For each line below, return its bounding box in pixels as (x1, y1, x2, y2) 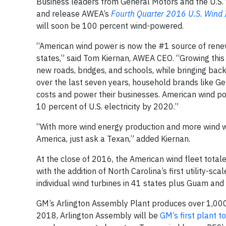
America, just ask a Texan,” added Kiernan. (36, 134, 190, 144)
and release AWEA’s (36, 9, 111, 19)
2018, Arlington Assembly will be (36, 210, 160, 220)
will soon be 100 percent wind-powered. (36, 21, 184, 31)
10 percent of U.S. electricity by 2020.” (36, 101, 179, 111)
